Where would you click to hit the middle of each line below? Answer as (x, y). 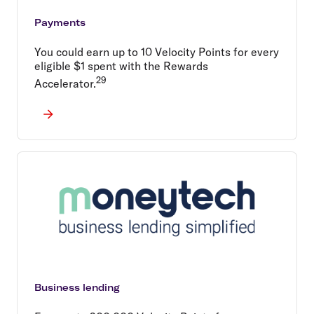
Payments (60, 23)
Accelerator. (65, 84)
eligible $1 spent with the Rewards (121, 66)
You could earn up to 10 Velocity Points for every (157, 52)
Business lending (77, 288)
